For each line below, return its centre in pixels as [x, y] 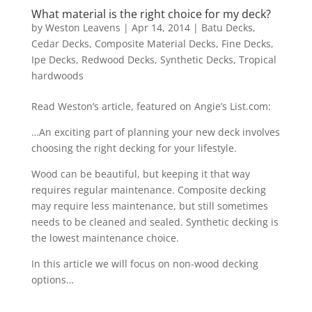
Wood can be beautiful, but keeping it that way [140, 173]
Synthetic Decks [196, 59]
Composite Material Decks [155, 43]
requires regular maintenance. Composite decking [148, 189]
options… [52, 279]
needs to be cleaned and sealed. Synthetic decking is [155, 221]
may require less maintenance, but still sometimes [149, 205]
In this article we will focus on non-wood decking [145, 263]
